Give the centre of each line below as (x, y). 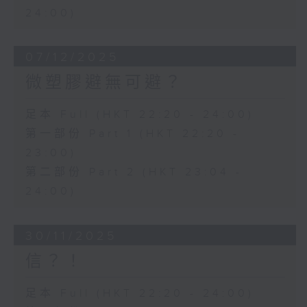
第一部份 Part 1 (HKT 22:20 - (132, 134)
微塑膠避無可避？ (105, 83)
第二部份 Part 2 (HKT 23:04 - (134, 173)
